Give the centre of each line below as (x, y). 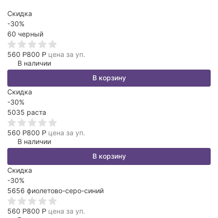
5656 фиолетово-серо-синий (55, 191)
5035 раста (27, 112)
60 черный (25, 34)
